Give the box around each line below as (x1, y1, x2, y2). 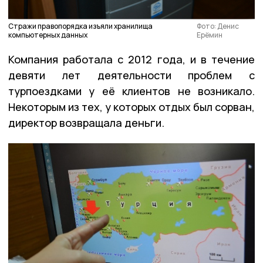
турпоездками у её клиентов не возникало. (8, 83, 255, 98)
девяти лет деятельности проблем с (8, 68, 255, 82)
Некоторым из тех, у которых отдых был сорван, (8, 99, 255, 114)
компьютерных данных (8, 29, 87, 40)
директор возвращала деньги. (8, 115, 167, 130)
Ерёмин (197, 29, 223, 40)
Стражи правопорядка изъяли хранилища (8, 21, 153, 31)
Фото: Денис (197, 21, 240, 31)
